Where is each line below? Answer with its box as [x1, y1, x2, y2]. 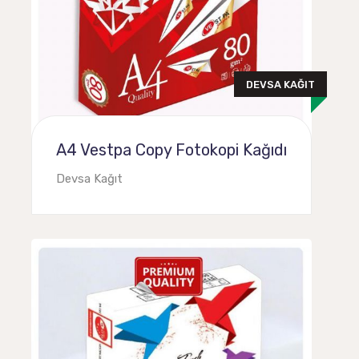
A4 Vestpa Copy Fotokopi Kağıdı [56, 140, 287, 159]
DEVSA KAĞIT [246, 78, 315, 90]
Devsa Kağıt [56, 171, 123, 186]
